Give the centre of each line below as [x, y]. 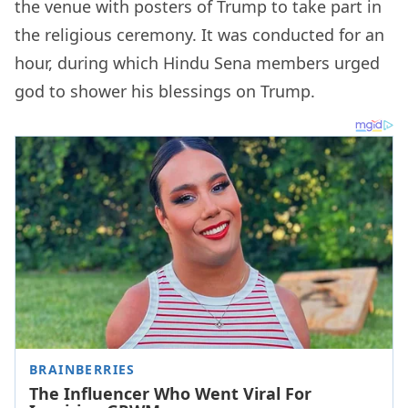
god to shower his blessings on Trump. [165, 91]
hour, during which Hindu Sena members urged [197, 62]
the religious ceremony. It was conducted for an [199, 34]
